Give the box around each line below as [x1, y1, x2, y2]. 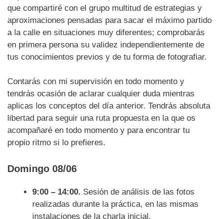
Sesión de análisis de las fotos [81, 187, 195, 197]
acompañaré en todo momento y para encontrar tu [7, 126, 190, 135]
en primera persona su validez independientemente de [7, 40, 204, 49]
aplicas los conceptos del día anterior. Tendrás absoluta [7, 101, 210, 111]
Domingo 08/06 [7, 163, 77, 174]
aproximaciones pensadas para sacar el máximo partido [7, 15, 212, 25]
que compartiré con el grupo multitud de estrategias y [7, 3, 202, 13]
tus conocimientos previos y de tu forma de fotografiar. [7, 52, 207, 62]
